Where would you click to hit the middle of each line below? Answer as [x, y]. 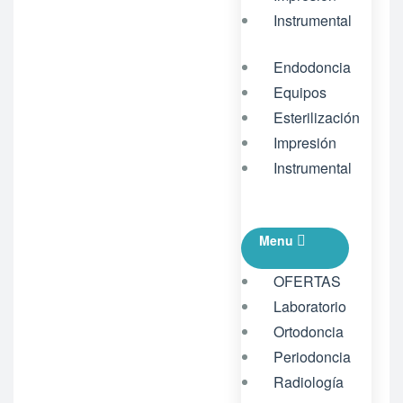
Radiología [309, 382]
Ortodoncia [309, 331]
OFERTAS [307, 281]
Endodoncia [312, 67]
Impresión [305, 143]
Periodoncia [312, 357]
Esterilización [317, 117]
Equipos [300, 92]
